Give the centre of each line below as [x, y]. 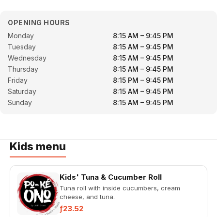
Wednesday [27, 58]
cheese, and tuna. [87, 197]
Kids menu [38, 146]
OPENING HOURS [39, 23]
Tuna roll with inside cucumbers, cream [120, 188]
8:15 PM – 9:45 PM [143, 80]
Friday [18, 80]
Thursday [23, 69]
